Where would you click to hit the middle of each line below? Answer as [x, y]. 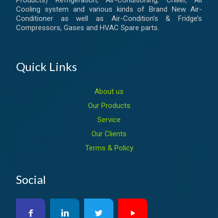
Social [31, 180]
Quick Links [46, 67]
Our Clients [109, 134]
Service [109, 120]
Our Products [109, 106]
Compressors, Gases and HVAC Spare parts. [88, 28]
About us [109, 92]
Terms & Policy [109, 148]
